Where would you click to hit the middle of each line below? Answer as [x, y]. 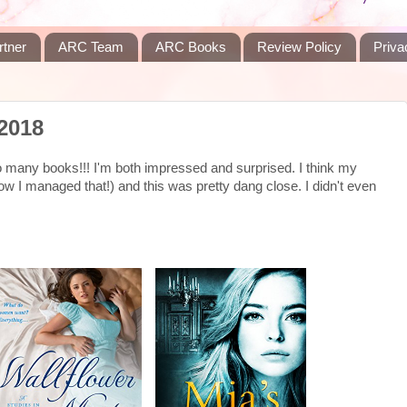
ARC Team [90, 47]
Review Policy [300, 47]
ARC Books [190, 47]
